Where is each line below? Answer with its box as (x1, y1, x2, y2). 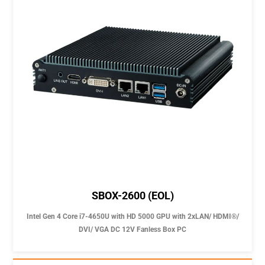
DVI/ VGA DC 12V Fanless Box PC (79, 225, 186, 234)
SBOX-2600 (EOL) (91, 189, 174, 202)
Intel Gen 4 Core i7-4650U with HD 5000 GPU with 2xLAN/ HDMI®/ (26, 212, 239, 221)
